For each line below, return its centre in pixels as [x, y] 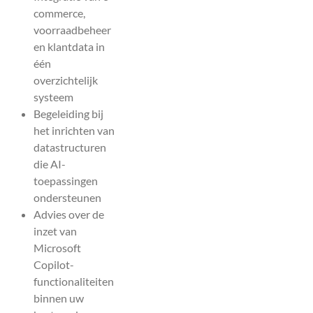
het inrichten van [74, 130]
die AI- [50, 163]
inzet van [55, 231]
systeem [53, 96]
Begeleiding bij [68, 113]
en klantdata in [69, 46]
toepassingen [66, 180]
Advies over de [69, 214]
